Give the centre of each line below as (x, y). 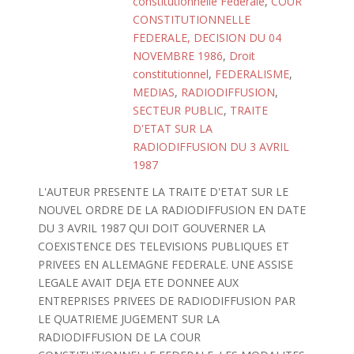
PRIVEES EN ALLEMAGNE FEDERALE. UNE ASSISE (165, 264)
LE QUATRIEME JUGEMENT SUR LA (128, 319)
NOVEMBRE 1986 (178, 56)
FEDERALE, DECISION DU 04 (207, 38)
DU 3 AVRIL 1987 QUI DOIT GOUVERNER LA (151, 228)
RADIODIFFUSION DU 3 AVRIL (211, 147)
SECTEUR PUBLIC (178, 110)
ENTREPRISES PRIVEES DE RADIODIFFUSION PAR (166, 301)
